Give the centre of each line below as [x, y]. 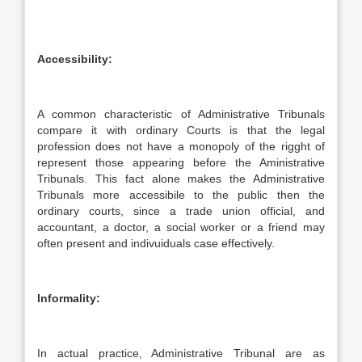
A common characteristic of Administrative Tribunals [181, 114]
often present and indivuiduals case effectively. [156, 243]
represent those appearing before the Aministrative [181, 162]
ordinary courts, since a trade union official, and [181, 211]
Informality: [69, 298]
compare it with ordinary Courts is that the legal [181, 130]
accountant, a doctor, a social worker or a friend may [181, 227]
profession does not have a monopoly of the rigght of [181, 146]
